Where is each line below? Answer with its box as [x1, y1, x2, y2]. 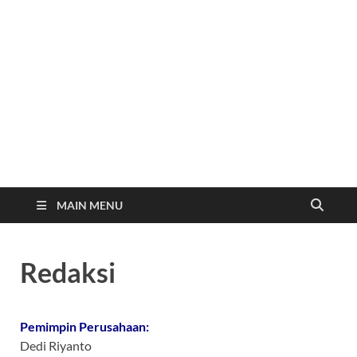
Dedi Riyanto [20, 338, 92, 354]
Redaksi [20, 256, 116, 289]
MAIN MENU [57, 198, 123, 213]
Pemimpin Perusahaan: [20, 319, 149, 335]
